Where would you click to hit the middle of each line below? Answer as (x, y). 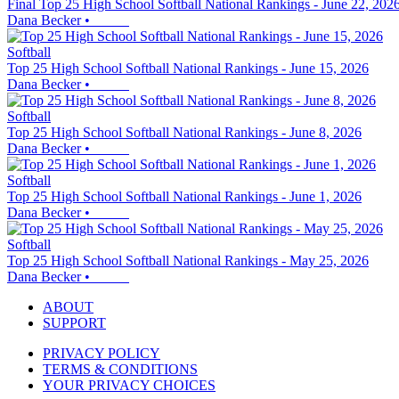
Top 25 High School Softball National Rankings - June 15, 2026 (188, 69)
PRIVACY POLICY (102, 354)
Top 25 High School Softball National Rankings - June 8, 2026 (184, 133)
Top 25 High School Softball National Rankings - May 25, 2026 (188, 261)
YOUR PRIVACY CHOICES (129, 386)
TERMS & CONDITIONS (120, 370)
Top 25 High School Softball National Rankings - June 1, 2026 (184, 197)
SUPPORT (74, 323)
